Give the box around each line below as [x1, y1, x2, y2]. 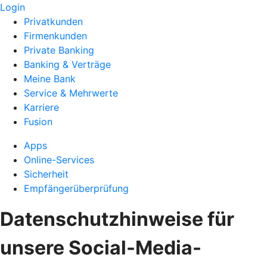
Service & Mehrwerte [24, 87, 118, 99]
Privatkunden [24, 15, 83, 27]
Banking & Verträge [24, 58, 111, 70]
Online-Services [24, 154, 94, 166]
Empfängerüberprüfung [24, 182, 129, 194]
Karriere [24, 101, 59, 113]
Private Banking [24, 44, 94, 56]
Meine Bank [24, 73, 76, 85]
